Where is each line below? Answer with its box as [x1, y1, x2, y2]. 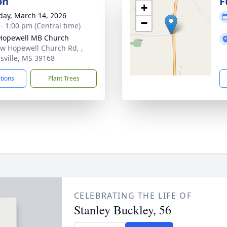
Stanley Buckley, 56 [73, 202, 171, 218]
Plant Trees [48, 74, 80, 83]
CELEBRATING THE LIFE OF [73, 190, 192, 201]
